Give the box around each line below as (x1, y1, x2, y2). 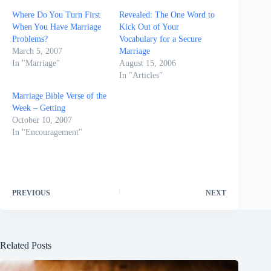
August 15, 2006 (119, 58, 177, 68)
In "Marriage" (12, 58, 60, 68)
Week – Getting (12, 103, 65, 113)
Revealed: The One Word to (119, 10, 215, 19)
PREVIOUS (12, 188, 50, 197)
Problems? (12, 34, 48, 44)
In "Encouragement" (12, 127, 82, 137)
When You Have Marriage (12, 22, 101, 31)
